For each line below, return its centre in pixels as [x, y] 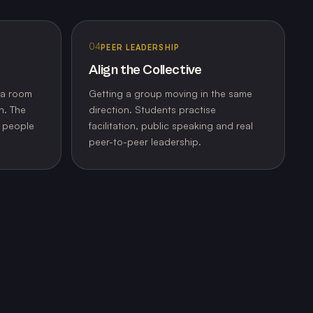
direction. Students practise [153, 110]
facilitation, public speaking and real [171, 126]
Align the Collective [145, 71]
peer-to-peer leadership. [145, 142]
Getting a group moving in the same [171, 94]
